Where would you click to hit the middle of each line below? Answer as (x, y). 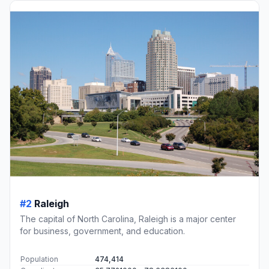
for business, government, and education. (102, 231)
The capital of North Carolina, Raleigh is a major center (128, 219)
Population (39, 259)
